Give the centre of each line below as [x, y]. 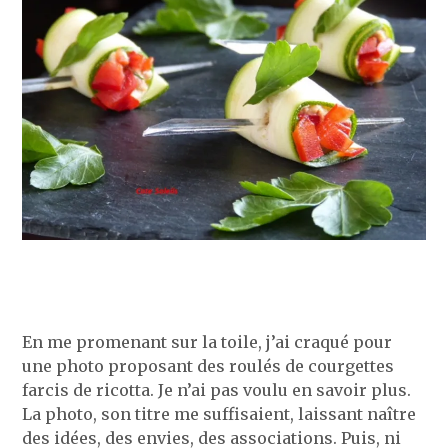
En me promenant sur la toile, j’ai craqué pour [207, 341]
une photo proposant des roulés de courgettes [208, 365]
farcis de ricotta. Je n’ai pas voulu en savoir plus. [217, 389]
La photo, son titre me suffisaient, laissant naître [219, 413]
